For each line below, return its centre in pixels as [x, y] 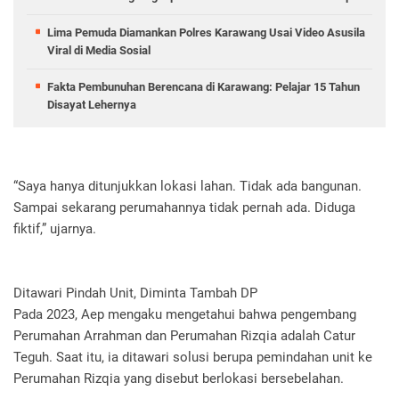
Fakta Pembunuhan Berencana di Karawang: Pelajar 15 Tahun [204, 87]
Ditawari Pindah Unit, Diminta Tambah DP [135, 293]
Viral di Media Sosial [99, 51]
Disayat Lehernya [92, 105]
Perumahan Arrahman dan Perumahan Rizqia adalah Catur [184, 336]
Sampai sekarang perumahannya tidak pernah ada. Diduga [184, 208]
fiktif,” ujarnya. [55, 229]
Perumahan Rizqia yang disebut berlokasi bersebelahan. [179, 379]
